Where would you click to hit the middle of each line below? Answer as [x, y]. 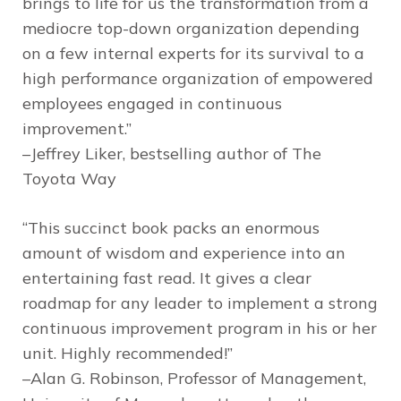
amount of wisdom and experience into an [184, 252]
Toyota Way [69, 178]
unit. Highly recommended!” [128, 353]
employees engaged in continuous [152, 103]
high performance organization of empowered [198, 78]
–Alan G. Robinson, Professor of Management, [194, 378]
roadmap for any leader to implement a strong [200, 303]
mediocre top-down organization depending [191, 28]
